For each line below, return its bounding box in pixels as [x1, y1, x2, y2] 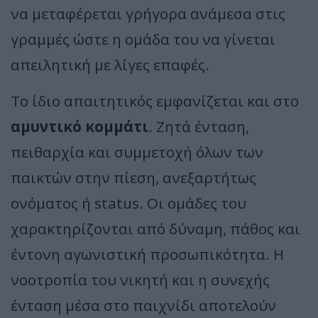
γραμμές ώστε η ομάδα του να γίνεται [11, 28, 275, 49]
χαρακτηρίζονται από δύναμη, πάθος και [11, 218, 300, 238]
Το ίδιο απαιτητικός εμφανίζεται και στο [11, 90, 299, 111]
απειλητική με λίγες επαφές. [11, 54, 209, 75]
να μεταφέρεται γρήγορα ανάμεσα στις [11, 3, 285, 23]
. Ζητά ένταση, [148, 116, 249, 136]
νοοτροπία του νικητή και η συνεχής [11, 269, 270, 290]
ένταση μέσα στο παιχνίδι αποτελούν [11, 295, 276, 315]
